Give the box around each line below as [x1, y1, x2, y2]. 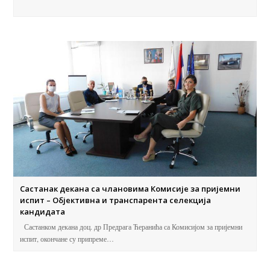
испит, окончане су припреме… [20, 234, 115, 244]
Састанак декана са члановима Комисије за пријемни [20, 183, 241, 195]
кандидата [20, 206, 66, 218]
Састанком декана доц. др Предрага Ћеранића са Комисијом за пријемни [20, 222, 243, 232]
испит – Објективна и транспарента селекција [20, 195, 212, 206]
